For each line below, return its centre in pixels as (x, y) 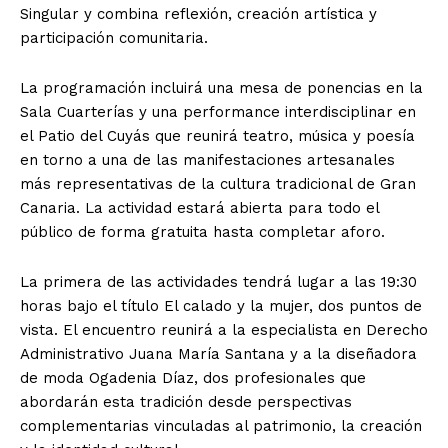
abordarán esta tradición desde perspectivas (186, 401)
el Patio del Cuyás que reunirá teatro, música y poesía (217, 135)
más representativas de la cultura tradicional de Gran (218, 183)
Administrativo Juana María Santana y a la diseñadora (218, 353)
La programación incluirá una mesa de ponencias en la (221, 87)
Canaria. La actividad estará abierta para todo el (199, 207)
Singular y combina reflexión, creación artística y (198, 13)
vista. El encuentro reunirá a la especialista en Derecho (224, 329)
